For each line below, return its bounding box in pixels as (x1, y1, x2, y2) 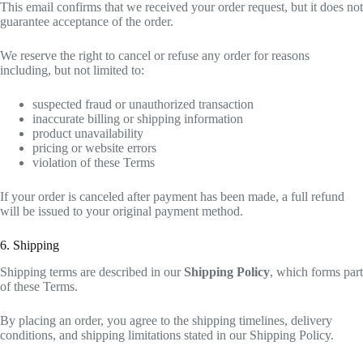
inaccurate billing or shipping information (32, 111, 243, 126)
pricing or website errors (32, 140, 156, 155)
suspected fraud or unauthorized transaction (32, 96, 254, 111)
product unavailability (32, 126, 143, 140)
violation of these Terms (32, 155, 155, 169)
